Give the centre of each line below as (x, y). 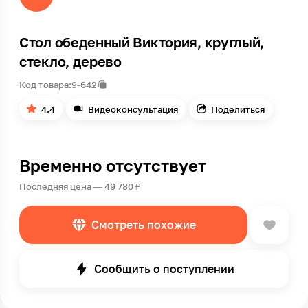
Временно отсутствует (113, 165)
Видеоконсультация (133, 109)
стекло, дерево (70, 61)
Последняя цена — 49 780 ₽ (80, 186)
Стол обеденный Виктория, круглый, (142, 42)
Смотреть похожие (144, 225)
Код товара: (45, 85)
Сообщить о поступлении (164, 269)
